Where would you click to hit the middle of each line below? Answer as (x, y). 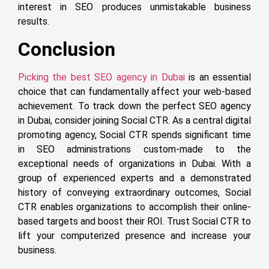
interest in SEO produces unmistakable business (134, 7)
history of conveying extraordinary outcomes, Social (134, 192)
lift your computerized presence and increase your (134, 235)
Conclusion (67, 49)
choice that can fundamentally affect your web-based (134, 91)
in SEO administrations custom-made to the (134, 149)
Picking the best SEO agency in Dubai (101, 77)
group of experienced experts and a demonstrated (134, 178)
